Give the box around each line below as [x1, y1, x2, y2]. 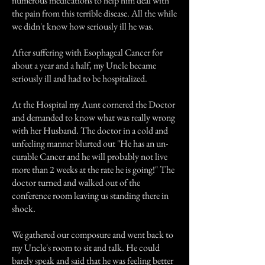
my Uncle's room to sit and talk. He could [12, 241, 160, 254]
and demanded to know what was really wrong [12, 111, 175, 124]
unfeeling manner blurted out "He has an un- [12, 137, 168, 150]
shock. [12, 202, 35, 215]
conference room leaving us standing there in [12, 189, 169, 202]
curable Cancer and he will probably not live [12, 150, 167, 163]
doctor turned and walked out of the [12, 176, 140, 189]
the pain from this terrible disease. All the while [12, 7, 177, 20]
